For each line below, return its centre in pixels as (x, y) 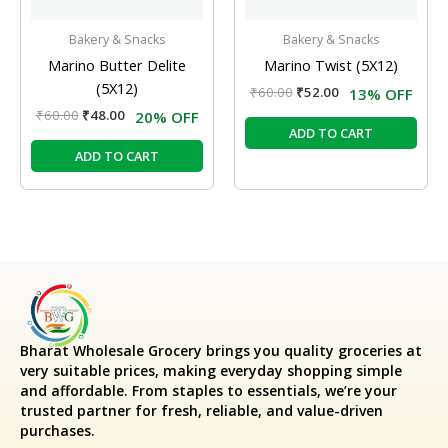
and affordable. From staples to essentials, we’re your (208, 390)
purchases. (57, 430)
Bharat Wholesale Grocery (111, 350)
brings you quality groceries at (312, 350)
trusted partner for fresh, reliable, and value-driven (201, 410)
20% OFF (166, 117)
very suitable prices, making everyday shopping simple (211, 370)
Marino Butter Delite (117, 64)
